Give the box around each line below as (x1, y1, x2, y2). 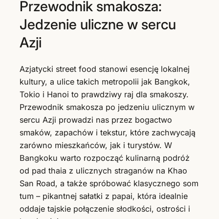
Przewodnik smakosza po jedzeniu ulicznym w (20, 102, 195, 112)
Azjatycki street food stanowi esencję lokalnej (20, 64, 190, 74)
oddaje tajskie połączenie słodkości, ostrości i (20, 204, 190, 214)
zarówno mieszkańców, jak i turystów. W (20, 140, 172, 151)
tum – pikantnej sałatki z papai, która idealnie (20, 191, 188, 201)
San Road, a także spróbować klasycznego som (20, 178, 198, 189)
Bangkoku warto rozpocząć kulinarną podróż (20, 153, 190, 163)
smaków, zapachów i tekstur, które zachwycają (20, 128, 196, 138)
